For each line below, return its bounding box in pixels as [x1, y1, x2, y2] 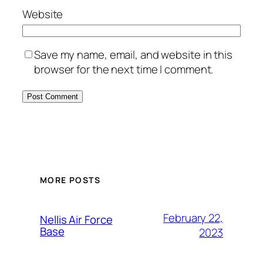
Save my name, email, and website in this [34, 47, 232, 63]
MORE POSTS [40, 174, 100, 186]
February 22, [163, 210, 223, 225]
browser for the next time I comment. [34, 62, 214, 77]
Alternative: [22, 113, 79, 129]
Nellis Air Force [40, 212, 113, 227]
